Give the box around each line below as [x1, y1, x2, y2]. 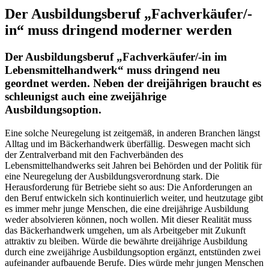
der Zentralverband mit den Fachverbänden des [5, 149, 183, 160]
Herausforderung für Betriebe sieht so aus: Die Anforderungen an [5, 181, 252, 192]
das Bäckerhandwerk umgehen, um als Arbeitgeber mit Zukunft [5, 225, 246, 235]
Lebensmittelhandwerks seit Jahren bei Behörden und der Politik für [5, 160, 262, 171]
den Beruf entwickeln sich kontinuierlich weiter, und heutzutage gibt [5, 192, 263, 203]
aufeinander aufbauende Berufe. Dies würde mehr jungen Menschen [5, 257, 264, 268]
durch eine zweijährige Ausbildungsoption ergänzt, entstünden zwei [5, 246, 261, 257]
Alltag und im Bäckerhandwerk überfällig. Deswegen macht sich [5, 138, 250, 149]
